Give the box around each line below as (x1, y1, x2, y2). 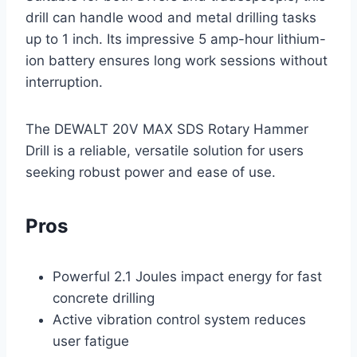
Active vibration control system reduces (53, 312, 306, 328)
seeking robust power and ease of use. (25, 164, 276, 181)
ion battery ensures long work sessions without (25, 53, 328, 69)
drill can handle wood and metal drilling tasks (25, 10, 316, 26)
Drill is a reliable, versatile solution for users (25, 143, 304, 159)
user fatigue (53, 333, 129, 350)
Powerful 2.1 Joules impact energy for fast (53, 269, 322, 285)
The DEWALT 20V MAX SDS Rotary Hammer (25, 121, 308, 138)
